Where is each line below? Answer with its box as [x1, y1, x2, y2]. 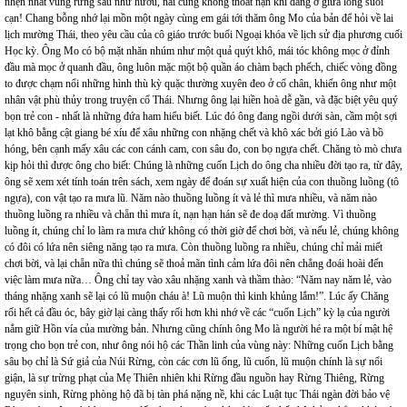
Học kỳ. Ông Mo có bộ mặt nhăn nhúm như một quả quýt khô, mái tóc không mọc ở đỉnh [5, 45, 390, 58]
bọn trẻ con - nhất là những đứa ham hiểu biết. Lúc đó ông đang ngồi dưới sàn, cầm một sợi [5, 110, 397, 124]
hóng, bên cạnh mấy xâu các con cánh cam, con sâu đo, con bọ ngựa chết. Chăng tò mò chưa [5, 143, 402, 156]
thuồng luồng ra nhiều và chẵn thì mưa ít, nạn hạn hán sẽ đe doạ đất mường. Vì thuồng [5, 208, 376, 222]
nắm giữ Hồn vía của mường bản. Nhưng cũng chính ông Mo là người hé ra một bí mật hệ [5, 323, 392, 336]
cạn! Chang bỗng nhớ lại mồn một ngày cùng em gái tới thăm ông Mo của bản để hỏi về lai [5, 12, 393, 25]
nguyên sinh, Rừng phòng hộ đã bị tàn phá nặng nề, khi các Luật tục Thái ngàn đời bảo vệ [5, 388, 390, 402]
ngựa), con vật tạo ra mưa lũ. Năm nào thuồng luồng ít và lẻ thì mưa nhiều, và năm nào [5, 192, 377, 205]
